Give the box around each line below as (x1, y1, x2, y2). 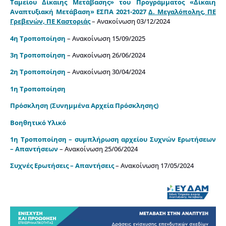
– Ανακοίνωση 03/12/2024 (90, 17, 170, 26)
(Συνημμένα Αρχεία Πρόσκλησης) (50, 101, 158, 110)
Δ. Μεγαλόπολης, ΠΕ (148, 7, 216, 17)
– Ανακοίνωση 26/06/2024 (66, 50, 145, 60)
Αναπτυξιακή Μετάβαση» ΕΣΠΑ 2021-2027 (10, 7, 148, 17)
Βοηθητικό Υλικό (10, 118, 66, 127)
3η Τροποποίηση (10, 50, 66, 60)
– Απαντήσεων (10, 144, 58, 153)
